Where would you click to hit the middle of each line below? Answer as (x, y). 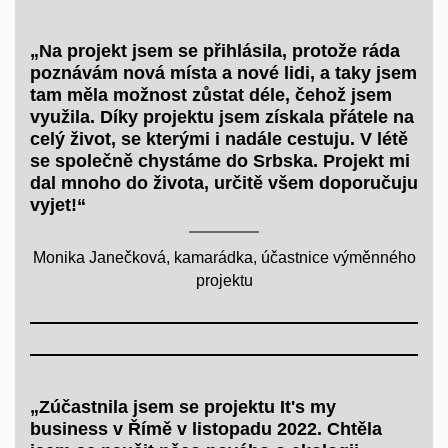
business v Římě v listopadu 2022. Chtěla (206, 429)
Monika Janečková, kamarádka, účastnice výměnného (224, 258)
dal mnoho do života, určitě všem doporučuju (224, 183)
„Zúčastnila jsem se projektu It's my (183, 407)
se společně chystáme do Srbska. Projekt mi (220, 161)
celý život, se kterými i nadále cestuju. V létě (219, 139)
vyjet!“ (58, 205)
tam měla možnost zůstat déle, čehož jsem (211, 95)
